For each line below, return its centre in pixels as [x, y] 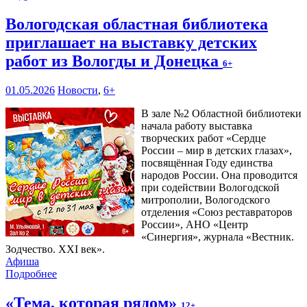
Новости [78, 90]
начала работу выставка [197, 125]
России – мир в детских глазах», [217, 150]
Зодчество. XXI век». [55, 249]
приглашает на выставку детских [131, 42]
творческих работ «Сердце [204, 138]
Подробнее [31, 273]
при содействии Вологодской [210, 187]
